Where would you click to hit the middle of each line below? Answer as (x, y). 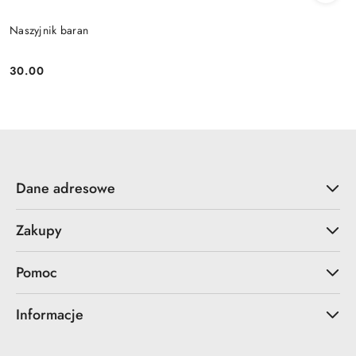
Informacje (50, 314)
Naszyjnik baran (49, 31)
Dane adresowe (66, 188)
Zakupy (39, 230)
